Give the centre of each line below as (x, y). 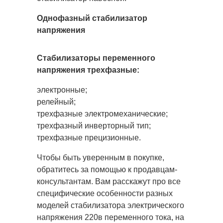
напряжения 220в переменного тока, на (111, 217)
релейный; (56, 102)
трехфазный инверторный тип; (94, 125)
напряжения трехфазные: (88, 70)
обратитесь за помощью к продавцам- (107, 169)
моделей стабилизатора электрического (111, 205)
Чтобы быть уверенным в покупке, (101, 157)
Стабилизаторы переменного (96, 58)
